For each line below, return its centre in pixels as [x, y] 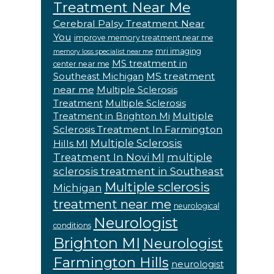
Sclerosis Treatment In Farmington [138, 130]
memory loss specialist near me [103, 52]
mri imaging [178, 51]
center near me [81, 64]
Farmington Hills [111, 263]
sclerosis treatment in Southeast [138, 172]
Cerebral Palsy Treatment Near [129, 24]
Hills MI [70, 144]
